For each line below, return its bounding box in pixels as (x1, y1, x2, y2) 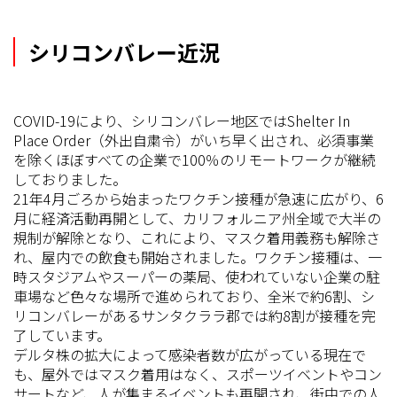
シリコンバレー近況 (28, 36, 220, 67)
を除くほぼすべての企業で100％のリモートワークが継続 (13, 149, 376, 170)
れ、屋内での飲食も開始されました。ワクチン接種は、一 (13, 246, 382, 268)
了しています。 (13, 324, 111, 346)
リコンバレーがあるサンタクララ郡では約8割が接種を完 (13, 305, 376, 326)
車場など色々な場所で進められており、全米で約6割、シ (13, 285, 375, 307)
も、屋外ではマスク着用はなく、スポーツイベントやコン (13, 363, 382, 385)
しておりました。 (13, 168, 127, 190)
